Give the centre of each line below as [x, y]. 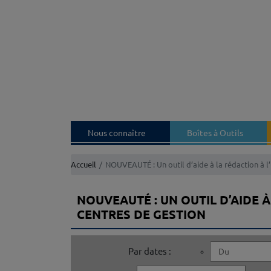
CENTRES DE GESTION [141, 214]
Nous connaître [117, 133]
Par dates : [149, 251]
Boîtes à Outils [215, 133]
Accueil [83, 164]
